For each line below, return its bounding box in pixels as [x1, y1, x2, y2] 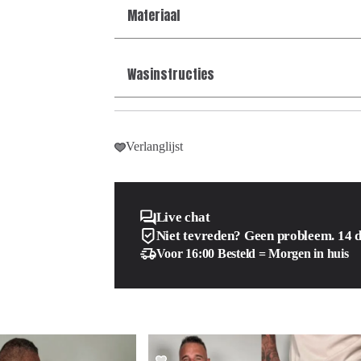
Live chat [156, 210, 210, 226]
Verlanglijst [125, 139, 183, 154]
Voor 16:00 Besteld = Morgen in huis [156, 247, 349, 261]
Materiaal [127, 6, 180, 26]
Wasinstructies [127, 64, 214, 85]
